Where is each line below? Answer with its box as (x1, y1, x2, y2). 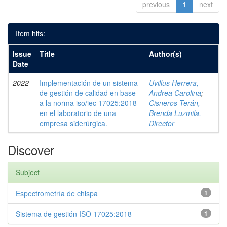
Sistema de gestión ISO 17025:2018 (16, 209, 132, 219)
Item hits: (16, 28, 45, 39)
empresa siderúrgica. (40, 118, 107, 128)
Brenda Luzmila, (149, 108, 201, 118)
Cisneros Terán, (149, 98, 200, 108)
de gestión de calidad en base (40, 88, 136, 98)
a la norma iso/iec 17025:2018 (40, 98, 137, 108)
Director (149, 118, 174, 128)
